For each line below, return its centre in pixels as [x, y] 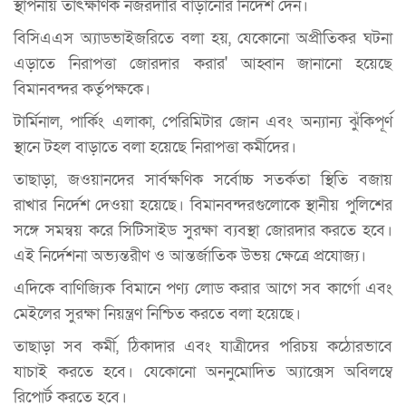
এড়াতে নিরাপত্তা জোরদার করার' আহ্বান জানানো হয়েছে [203, 63]
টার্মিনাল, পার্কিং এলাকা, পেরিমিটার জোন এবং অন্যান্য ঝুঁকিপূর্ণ [203, 121]
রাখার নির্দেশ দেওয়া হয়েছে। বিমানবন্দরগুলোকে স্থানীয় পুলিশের [203, 205]
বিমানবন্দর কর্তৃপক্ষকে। [82, 89]
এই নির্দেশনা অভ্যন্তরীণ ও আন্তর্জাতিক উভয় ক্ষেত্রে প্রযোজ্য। [190, 256]
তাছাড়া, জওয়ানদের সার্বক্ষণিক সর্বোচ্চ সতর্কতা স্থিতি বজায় [203, 179]
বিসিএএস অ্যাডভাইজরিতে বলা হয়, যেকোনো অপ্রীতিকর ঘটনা [203, 38]
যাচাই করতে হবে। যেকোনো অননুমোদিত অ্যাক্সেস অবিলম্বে [203, 372]
